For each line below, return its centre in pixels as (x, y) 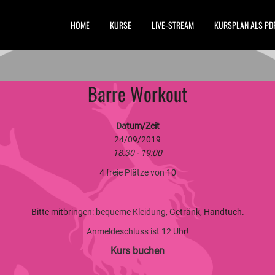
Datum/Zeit (137, 126)
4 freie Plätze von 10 (137, 172)
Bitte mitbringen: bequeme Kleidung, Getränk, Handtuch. (137, 212)
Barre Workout (137, 94)
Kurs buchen (137, 251)
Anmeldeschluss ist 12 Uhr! (137, 231)
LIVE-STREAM (173, 25)
